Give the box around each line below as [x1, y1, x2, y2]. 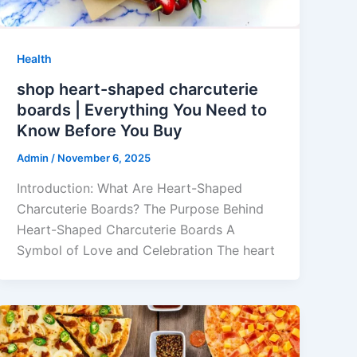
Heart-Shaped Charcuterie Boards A [17, 221, 236, 237]
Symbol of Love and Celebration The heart [17, 241, 276, 258]
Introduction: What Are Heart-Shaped [17, 179, 243, 196]
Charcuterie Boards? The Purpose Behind [17, 200, 265, 217]
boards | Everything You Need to [17, 100, 268, 120]
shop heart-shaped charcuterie [17, 80, 259, 100]
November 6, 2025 [57, 151, 151, 165]
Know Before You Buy [17, 121, 183, 141]
